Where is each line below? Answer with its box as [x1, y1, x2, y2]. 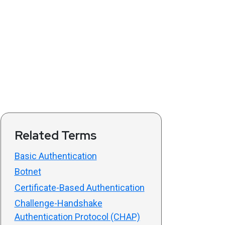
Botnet [14, 166, 41, 177]
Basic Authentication [14, 150, 97, 161]
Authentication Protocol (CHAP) [14, 211, 140, 222]
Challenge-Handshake [14, 198, 102, 209]
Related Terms [14, 127, 96, 143]
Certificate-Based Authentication [14, 182, 145, 193]
